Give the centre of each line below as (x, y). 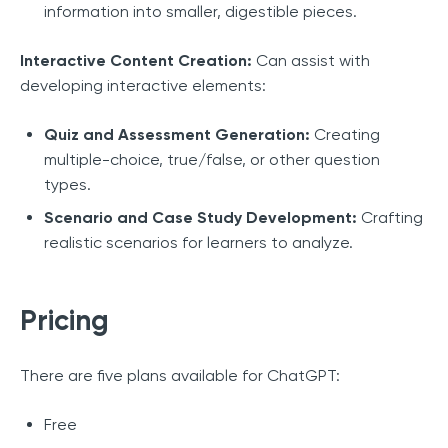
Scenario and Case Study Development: (200, 217)
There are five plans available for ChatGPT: (180, 375)
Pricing (64, 320)
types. (67, 184)
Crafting (390, 217)
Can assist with (311, 60)
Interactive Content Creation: (136, 60)
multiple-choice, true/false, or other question (212, 159)
